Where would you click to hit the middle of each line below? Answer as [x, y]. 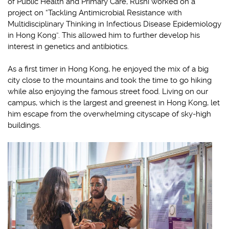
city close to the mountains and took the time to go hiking [110, 81]
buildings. [24, 125]
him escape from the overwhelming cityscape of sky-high [109, 114]
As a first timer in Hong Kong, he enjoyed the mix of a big [108, 69]
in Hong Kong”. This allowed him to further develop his [104, 36]
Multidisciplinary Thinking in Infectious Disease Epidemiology [114, 24]
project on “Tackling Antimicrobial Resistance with [95, 13]
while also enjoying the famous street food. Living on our [108, 92]
